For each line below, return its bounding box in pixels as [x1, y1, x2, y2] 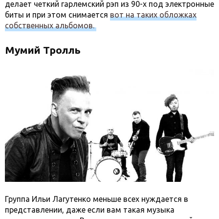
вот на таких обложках [110, 10, 197, 19]
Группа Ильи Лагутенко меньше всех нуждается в [5, 195, 188, 203]
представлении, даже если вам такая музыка [5, 205, 175, 214]
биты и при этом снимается [5, 10, 110, 19]
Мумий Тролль [5, 44, 81, 56]
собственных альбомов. [5, 21, 96, 30]
